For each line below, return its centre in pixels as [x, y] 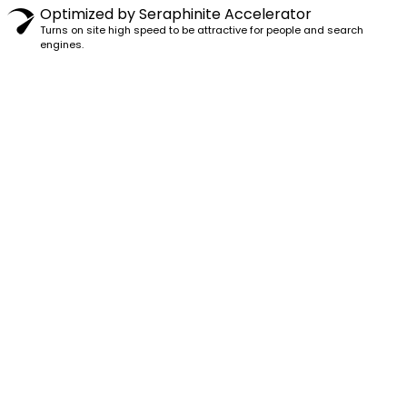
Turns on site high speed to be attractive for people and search [202, 30]
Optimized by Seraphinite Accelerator [176, 14]
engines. [62, 45]
